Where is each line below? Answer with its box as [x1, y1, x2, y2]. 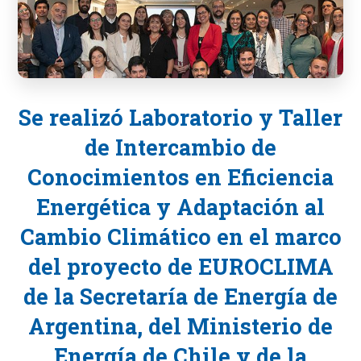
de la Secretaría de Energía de [23, 282, 338, 310]
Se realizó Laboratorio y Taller [19, 103, 342, 131]
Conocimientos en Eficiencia [27, 163, 334, 191]
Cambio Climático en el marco [19, 222, 342, 251]
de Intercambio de [85, 133, 276, 161]
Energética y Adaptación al [36, 193, 325, 221]
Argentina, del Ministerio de [28, 312, 333, 340]
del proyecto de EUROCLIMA [27, 252, 334, 280]
